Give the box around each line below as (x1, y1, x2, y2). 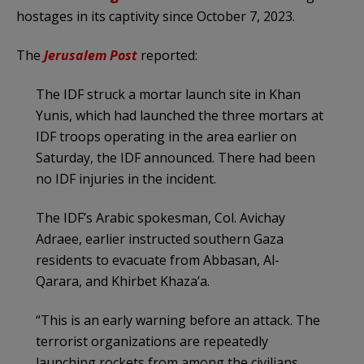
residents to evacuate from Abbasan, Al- (36, 250, 279, 269)
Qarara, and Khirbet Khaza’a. (36, 271, 210, 290)
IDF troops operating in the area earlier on (36, 127, 297, 145)
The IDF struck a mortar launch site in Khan (36, 84, 301, 103)
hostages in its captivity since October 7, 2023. (16, 6, 295, 25)
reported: (137, 45, 197, 64)
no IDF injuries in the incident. (36, 169, 216, 188)
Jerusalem (44, 45, 106, 64)
